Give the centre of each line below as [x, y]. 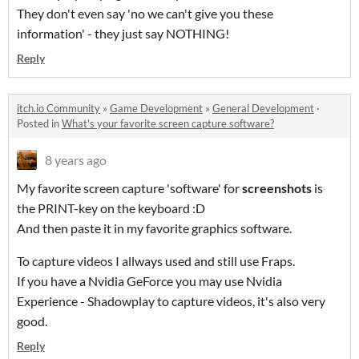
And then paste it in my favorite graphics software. [154, 228]
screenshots [277, 188]
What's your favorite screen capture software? [168, 124]
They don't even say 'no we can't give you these [145, 14]
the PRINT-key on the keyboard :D [111, 208]
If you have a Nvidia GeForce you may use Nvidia [149, 281]
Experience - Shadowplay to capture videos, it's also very [171, 301]
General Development [263, 109]
